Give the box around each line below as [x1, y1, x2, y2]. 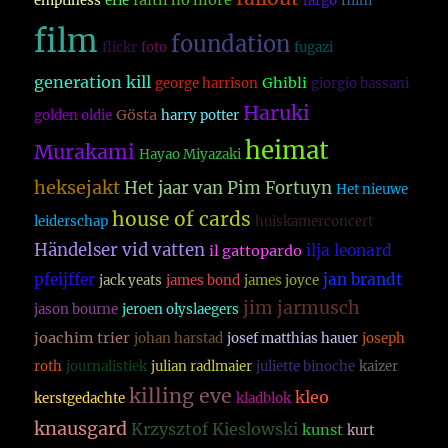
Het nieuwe [336, 181, 409, 199]
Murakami [34, 140, 136, 165]
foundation [171, 31, 291, 59]
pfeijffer [34, 270, 96, 290]
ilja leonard [306, 241, 393, 261]
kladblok [236, 390, 292, 408]
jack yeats [99, 272, 163, 290]
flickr [102, 39, 138, 57]
